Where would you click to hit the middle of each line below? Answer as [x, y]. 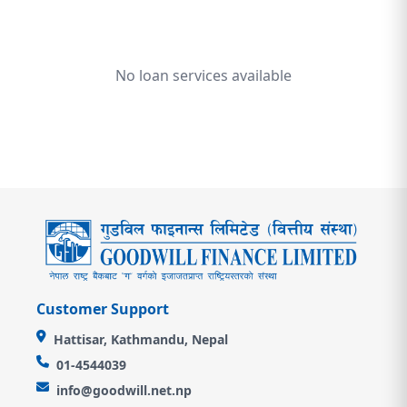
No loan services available [203, 75]
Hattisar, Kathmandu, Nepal [141, 340]
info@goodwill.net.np [124, 391]
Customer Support [103, 309]
